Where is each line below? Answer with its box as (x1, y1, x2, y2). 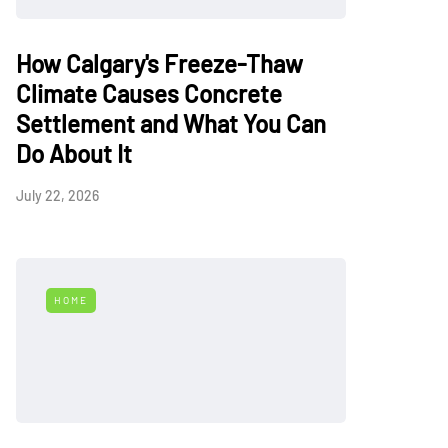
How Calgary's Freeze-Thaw (16, 49, 303, 78)
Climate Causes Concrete (16, 79, 282, 108)
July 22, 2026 (16, 187, 99, 204)
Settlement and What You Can (16, 109, 326, 138)
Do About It (16, 139, 132, 168)
